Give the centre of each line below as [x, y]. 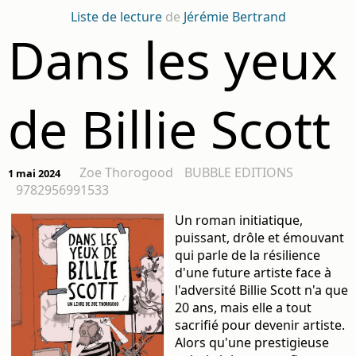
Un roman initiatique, [239, 220]
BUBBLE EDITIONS [239, 172]
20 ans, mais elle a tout [243, 308]
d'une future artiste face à [253, 273]
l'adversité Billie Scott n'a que [261, 290]
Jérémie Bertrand [234, 17]
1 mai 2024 [34, 173]
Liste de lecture [116, 17]
